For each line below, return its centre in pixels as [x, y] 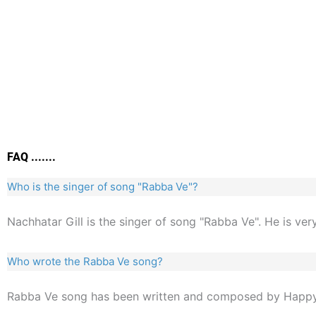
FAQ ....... [31, 157]
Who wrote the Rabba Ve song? [85, 262]
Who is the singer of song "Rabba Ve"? [103, 187]
